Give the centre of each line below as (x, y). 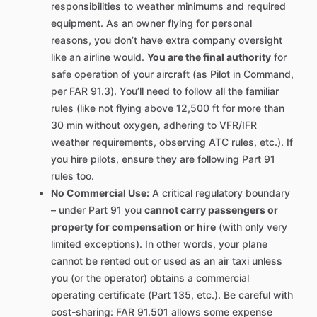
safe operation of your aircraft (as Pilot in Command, (172, 74)
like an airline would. (99, 57)
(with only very (252, 227)
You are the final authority (209, 57)
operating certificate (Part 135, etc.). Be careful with (172, 295)
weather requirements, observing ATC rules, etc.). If (172, 142)
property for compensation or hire (133, 227)
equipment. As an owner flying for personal (151, 23)
